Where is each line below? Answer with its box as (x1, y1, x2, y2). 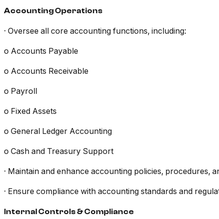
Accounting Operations (4, 6, 103, 16)
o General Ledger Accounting (4, 126, 112, 136)
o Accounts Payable (4, 46, 78, 56)
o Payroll (4, 86, 37, 96)
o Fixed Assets (4, 106, 57, 116)
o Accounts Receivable (4, 66, 88, 76)
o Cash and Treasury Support (4, 146, 113, 156)
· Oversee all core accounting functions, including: (4, 26, 186, 36)
